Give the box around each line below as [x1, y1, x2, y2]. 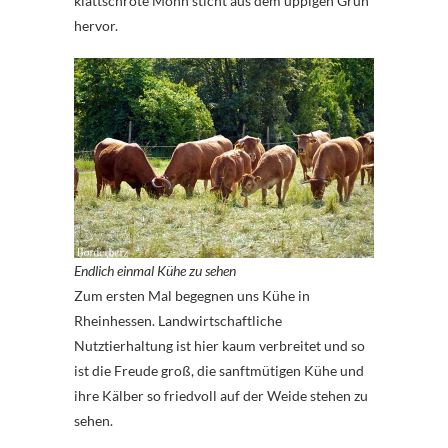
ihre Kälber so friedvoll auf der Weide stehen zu [74, 386, 368, 404]
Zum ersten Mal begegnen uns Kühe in [74, 286, 310, 304]
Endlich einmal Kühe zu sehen [74, 261, 236, 279]
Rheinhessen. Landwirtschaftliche [74, 311, 282, 329]
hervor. [74, 16, 118, 34]
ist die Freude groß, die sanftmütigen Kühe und [74, 361, 364, 379]
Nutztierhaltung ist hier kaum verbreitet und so [74, 336, 365, 354]
